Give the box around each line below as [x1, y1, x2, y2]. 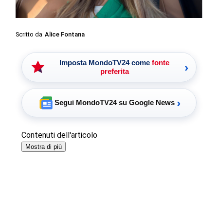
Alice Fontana [45, 31, 85, 38]
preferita [100, 67, 129, 76]
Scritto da [16, 31, 43, 38]
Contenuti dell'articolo [21, 130, 97, 140]
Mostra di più [25, 143, 62, 151]
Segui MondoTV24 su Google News [54, 98, 175, 107]
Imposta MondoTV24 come [59, 58, 152, 67]
